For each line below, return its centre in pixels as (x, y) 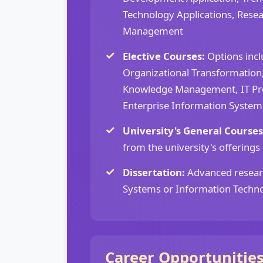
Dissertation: (154, 172)
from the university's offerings (191, 147)
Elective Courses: (164, 56)
